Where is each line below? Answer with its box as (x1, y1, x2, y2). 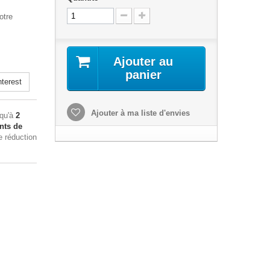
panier (125, 68, 162, 81)
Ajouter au (113, 55, 174, 68)
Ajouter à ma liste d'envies (88, 108, 190, 118)
